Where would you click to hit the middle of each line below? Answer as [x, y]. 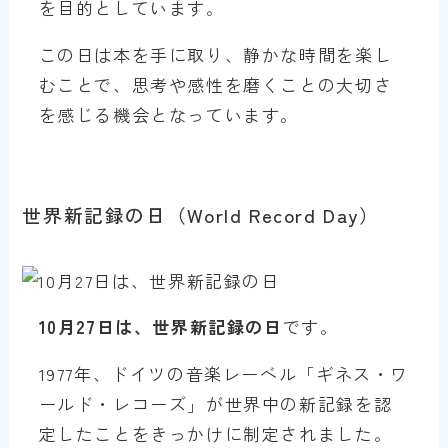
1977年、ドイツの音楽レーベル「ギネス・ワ [223, 373]
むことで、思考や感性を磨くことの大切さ [215, 84]
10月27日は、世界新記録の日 [160, 326]
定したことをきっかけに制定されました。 [215, 433]
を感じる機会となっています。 [169, 114]
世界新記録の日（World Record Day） [201, 215]
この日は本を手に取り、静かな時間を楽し [215, 54]
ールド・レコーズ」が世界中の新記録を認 [215, 403]
